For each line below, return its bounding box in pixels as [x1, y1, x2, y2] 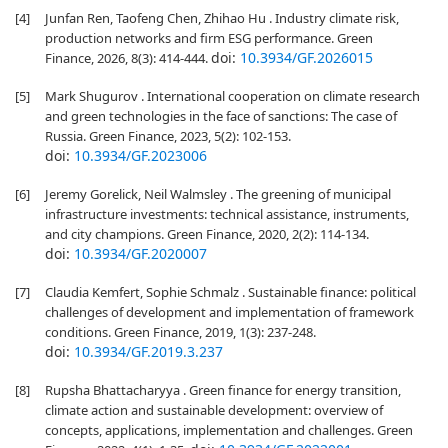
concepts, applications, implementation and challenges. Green [45, 421, 413, 439]
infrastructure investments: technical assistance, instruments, [45, 205, 409, 223]
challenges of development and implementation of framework [45, 303, 414, 321]
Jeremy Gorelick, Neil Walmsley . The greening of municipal [45, 185, 391, 203]
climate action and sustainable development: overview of [45, 401, 383, 419]
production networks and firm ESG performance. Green [45, 29, 373, 47]
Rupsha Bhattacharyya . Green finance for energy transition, [45, 381, 401, 399]
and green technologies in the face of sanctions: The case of [45, 107, 397, 125]
